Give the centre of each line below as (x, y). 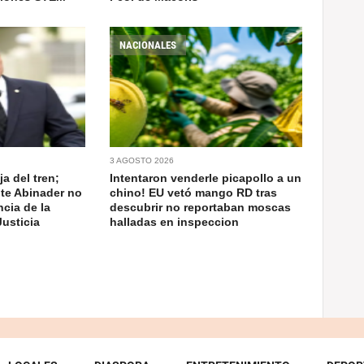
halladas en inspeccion (175, 222)
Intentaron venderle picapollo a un (206, 178)
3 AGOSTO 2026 (142, 161)
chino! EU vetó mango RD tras (194, 193)
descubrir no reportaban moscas (201, 208)
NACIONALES (148, 45)
